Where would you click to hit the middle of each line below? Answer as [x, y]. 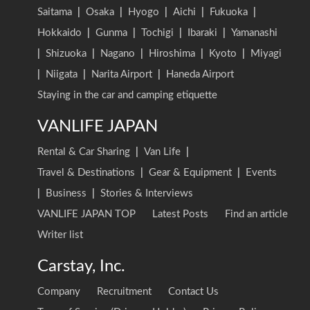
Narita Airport [122, 74]
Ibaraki [202, 33]
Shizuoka [66, 53]
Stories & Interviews [147, 193]
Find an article [256, 214]
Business [66, 193]
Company [59, 291]
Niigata [62, 74]
